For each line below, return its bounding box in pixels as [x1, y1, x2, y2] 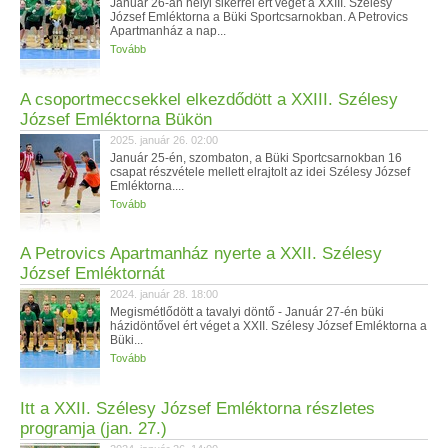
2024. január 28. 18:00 [110, 288, 218, 300]
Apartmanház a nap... [110, 24, 226, 38]
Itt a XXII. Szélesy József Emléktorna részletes [20, 399, 375, 418]
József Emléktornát [20, 264, 165, 283]
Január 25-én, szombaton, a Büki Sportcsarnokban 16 [110, 151, 402, 165]
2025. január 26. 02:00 [110, 134, 218, 146]
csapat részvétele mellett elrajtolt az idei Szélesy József [110, 165, 410, 179]
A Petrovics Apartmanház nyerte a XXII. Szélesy [20, 244, 382, 263]
